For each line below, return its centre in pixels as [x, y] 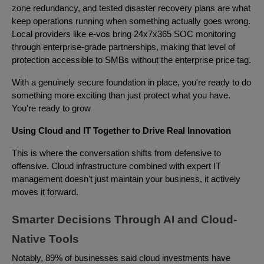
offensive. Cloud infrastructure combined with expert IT [116, 166]
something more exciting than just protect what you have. [121, 95]
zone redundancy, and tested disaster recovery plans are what [131, 8]
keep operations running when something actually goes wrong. [131, 21]
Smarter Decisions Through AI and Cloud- [124, 219]
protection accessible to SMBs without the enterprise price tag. [131, 60]
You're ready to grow [52, 108]
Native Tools [45, 239]
